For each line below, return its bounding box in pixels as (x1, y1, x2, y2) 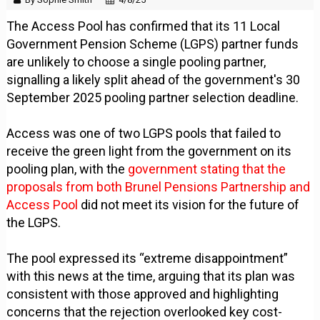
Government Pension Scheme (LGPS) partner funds (6, 36, 299, 52)
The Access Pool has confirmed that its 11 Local (6, 19, 281, 34)
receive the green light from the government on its (6, 144, 292, 159)
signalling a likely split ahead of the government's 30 (6, 72, 301, 88)
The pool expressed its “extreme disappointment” (6, 251, 289, 266)
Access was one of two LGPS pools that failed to (6, 126, 281, 141)
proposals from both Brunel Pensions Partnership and (6, 179, 311, 195)
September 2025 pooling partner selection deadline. (6, 90, 299, 106)
